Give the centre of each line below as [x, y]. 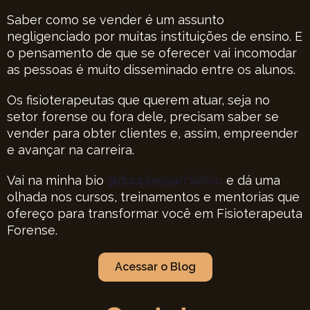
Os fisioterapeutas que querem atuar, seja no [138, 100]
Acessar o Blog [155, 266]
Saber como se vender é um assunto [116, 19]
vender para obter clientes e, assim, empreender [153, 133]
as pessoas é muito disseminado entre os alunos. [151, 69]
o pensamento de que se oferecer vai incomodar [152, 53]
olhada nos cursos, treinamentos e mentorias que [153, 197]
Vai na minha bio [57, 180]
